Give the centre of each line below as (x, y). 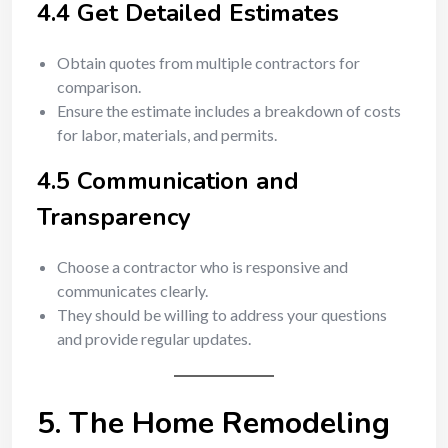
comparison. (99, 86)
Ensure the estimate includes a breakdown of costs (229, 110)
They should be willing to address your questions (222, 314)
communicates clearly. (132, 290)
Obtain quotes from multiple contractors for (208, 62)
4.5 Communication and (168, 181)
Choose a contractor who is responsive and (202, 266)
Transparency (114, 217)
